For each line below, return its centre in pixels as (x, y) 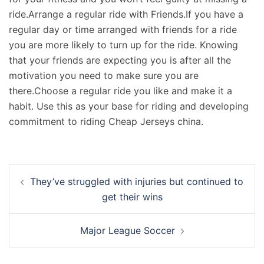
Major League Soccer (127, 230)
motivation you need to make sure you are (104, 75)
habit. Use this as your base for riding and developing (129, 106)
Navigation (45, 172)
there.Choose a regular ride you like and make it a (121, 91)
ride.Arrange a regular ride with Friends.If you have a (126, 14)
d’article (36, 188)
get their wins (132, 197)
